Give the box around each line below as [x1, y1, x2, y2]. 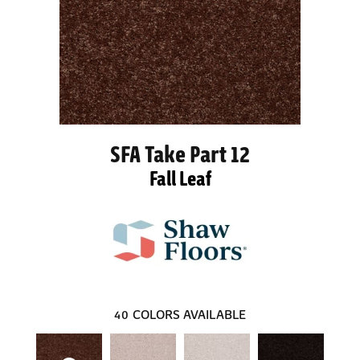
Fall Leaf [149, 162, 211, 192]
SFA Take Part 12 [110, 136, 250, 170]
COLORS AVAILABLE [133, 305, 246, 323]
